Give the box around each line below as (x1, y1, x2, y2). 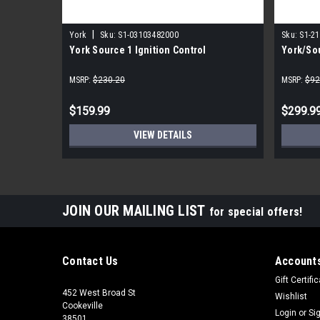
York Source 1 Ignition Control (69, 44, 206, 56)
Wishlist (274, 291, 307, 301)
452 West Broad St (62, 287, 136, 298)
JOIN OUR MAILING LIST (62, 201, 209, 219)
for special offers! (209, 204, 303, 219)
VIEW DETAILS (134, 129, 192, 141)
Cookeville (62, 300, 103, 311)
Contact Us (62, 254, 119, 268)
